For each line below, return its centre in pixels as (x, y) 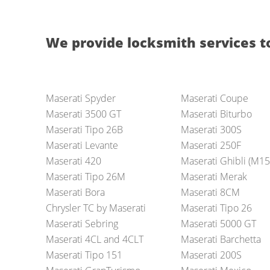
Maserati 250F (211, 146)
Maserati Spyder (80, 99)
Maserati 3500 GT (83, 114)
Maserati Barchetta (221, 240)
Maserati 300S (211, 130)
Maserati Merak (214, 177)
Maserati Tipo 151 (84, 255)
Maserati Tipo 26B (84, 130)
